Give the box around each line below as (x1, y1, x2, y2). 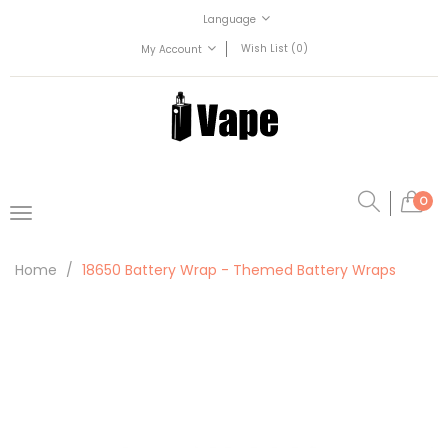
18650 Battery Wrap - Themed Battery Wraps (82, 260, 396, 280)
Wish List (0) (240, 41, 308, 57)
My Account (140, 42, 202, 58)
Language (203, 12, 256, 28)
